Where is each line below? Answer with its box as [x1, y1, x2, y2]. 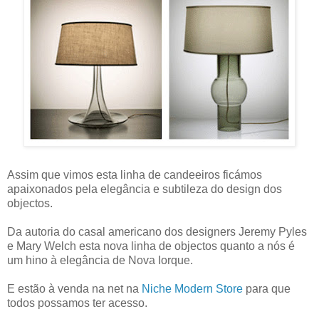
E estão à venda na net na [7, 283, 142, 296]
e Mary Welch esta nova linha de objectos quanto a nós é [7, 240, 295, 253]
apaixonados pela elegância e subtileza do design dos [7, 183, 282, 196]
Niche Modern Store [142, 283, 243, 296]
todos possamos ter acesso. [7, 297, 147, 310]
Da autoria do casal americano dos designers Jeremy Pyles [7, 226, 307, 239]
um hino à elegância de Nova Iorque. [7, 254, 193, 267]
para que [243, 283, 291, 296]
